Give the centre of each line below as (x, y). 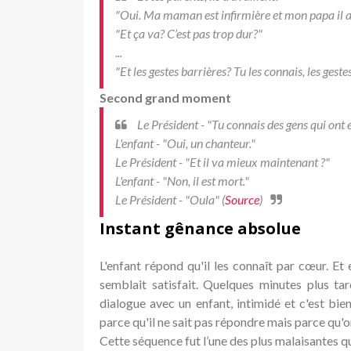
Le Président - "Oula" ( (170, 199)
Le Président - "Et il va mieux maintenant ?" (223, 161)
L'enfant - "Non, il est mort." (182, 180)
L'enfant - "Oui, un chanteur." (185, 143)
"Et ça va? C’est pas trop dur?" (189, 33)
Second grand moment (165, 97)
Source (242, 199)
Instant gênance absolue (200, 228)
